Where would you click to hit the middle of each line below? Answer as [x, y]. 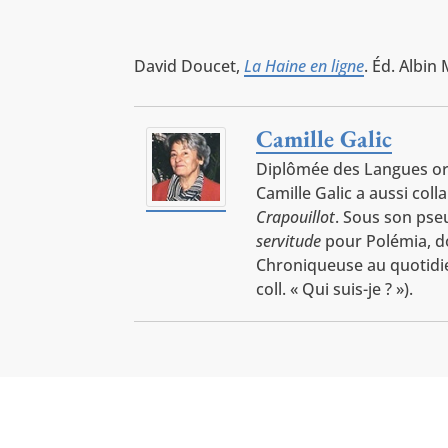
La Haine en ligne [304, 66]
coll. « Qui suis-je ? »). [335, 289]
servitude [289, 241]
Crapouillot [296, 217]
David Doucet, [189, 66]
